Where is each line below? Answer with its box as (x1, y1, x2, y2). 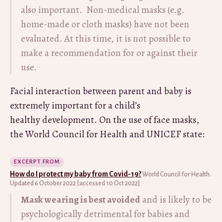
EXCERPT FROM (14, 159, 60, 165)
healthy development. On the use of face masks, (10, 113, 199, 126)
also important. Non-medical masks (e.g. (21, 3, 184, 16)
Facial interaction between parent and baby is (10, 85, 191, 98)
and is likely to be (140, 193, 212, 206)
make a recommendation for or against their (21, 47, 197, 59)
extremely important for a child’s (10, 99, 140, 112)
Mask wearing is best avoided (21, 193, 140, 206)
